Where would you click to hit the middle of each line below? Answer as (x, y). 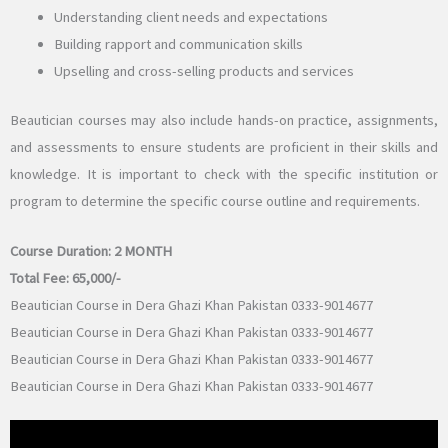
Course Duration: (62, 251)
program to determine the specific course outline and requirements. (215, 201)
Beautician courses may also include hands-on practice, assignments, (224, 120)
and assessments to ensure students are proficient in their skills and (224, 147)
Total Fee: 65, (50, 278)
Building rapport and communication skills (178, 44)
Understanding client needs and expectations (190, 17)
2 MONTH (143, 251)
